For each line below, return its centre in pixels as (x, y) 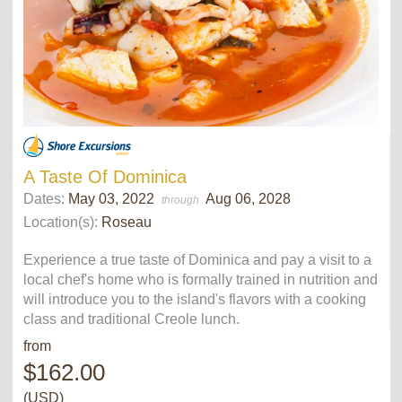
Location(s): (61, 222)
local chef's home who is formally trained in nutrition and (201, 279)
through (182, 200)
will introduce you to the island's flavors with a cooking (195, 299)
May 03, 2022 (113, 198)
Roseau (127, 222)
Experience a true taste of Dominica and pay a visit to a (197, 259)
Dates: (46, 198)
